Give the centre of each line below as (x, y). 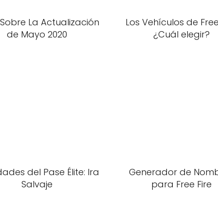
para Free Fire (181, 184)
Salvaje (37, 184)
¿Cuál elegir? (181, 34)
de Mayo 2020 (37, 34)
